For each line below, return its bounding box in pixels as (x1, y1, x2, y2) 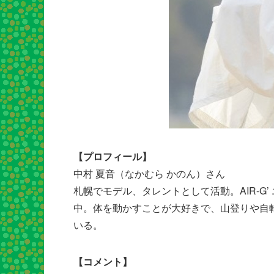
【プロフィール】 (73, 149, 152, 163)
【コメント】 (73, 254, 132, 268)
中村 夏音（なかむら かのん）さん (73, 166, 225, 180)
